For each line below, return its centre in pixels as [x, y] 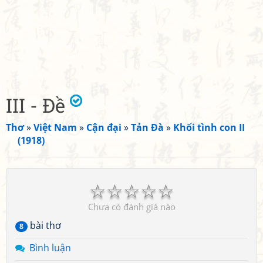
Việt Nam [55, 127]
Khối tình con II [209, 127]
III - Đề [38, 105]
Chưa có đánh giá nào [131, 207]
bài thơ [44, 225]
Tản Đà [147, 127]
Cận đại [104, 127]
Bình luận [50, 248]
